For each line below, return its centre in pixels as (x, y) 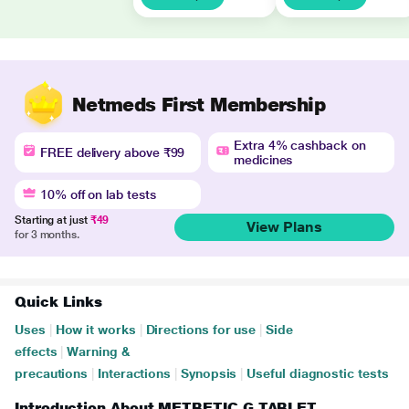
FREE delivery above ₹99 (113, 152)
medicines (263, 160)
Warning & (99, 351)
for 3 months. (47, 235)
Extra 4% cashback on (300, 145)
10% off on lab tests (98, 194)
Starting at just (52, 220)
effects (36, 351)
